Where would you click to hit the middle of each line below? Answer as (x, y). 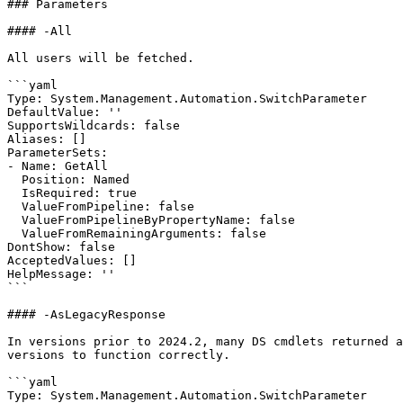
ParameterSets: (58, 152)
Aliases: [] (47, 139)
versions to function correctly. (119, 355)
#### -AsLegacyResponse (86, 314)
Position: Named (14, 179)
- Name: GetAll (58, 166)
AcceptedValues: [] (72, 260)
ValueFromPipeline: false (14, 206)
